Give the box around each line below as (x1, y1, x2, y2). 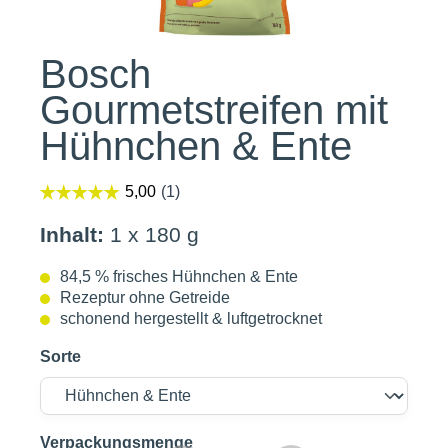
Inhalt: (40, 223, 104, 246)
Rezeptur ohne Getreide (60, 289, 230, 306)
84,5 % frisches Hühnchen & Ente (60, 268, 298, 285)
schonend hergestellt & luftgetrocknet (60, 310, 322, 327)
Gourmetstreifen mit (40, 88, 388, 132)
